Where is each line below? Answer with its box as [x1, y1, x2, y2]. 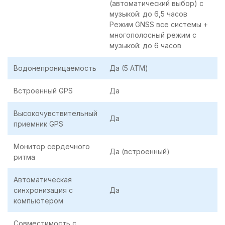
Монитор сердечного [14, 142, 90, 151]
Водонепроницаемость [14, 64, 96, 73]
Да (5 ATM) [109, 64, 148, 73]
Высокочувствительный [14, 109, 97, 118]
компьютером [14, 196, 63, 205]
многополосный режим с [109, 31, 196, 40]
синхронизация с [14, 186, 73, 195]
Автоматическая [14, 175, 72, 184]
